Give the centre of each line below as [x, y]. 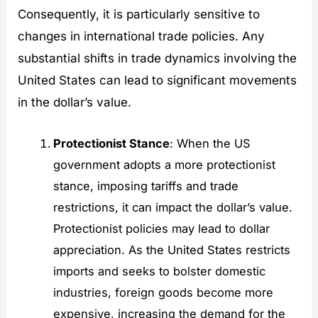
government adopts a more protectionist [164, 164]
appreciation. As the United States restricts [171, 250]
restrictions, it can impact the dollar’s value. [172, 207]
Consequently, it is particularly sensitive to [139, 14]
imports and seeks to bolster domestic [159, 271]
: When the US [210, 143]
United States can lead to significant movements [158, 80]
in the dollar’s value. [75, 102]
